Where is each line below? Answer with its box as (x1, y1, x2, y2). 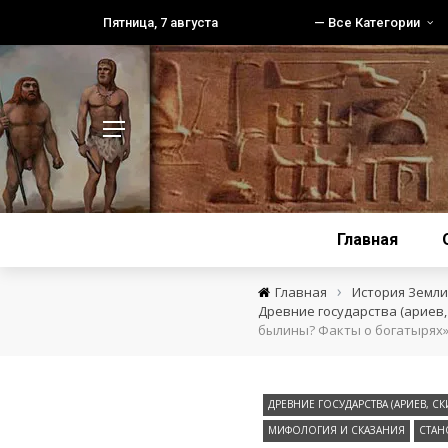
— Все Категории (314, 15, 420, 30)
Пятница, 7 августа (103, 15, 218, 30)
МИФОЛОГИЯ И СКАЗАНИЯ (267, 423, 405, 437)
